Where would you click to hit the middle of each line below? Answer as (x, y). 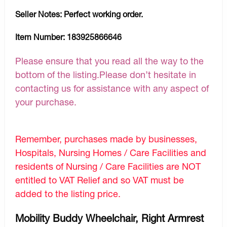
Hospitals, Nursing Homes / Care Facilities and (111, 152)
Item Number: (41, 37)
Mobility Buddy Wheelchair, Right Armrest (109, 218)
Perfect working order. (103, 14)
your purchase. (46, 102)
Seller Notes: (40, 14)
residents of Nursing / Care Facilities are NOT (108, 166)
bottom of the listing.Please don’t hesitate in (106, 74)
